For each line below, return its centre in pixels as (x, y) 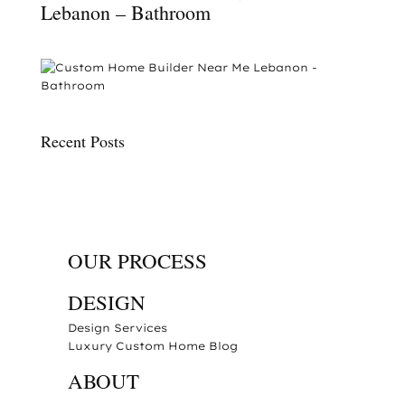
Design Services (117, 328)
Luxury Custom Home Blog (152, 346)
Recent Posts (82, 141)
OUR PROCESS (137, 261)
